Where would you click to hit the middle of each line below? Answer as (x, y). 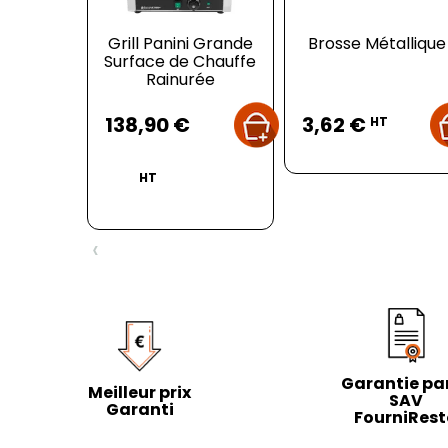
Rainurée (180, 79)
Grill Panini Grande (180, 43)
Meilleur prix (140, 392)
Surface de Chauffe (180, 61)
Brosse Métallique (376, 43)
